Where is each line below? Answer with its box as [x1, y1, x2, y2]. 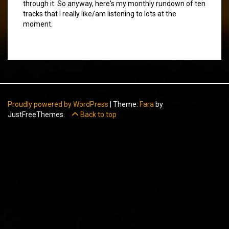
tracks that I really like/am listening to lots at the [23, 9, 176, 18]
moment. [23, 19, 53, 28]
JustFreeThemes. [8, 110, 66, 119]
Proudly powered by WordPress [8, 100, 108, 108]
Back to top [79, 110, 117, 119]
